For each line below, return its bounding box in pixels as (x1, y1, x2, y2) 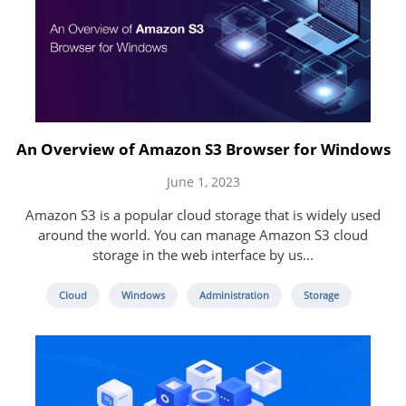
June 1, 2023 (166, 173, 240, 191)
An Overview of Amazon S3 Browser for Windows (15, 139, 391, 160)
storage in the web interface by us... (92, 246, 314, 265)
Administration (198, 288, 269, 303)
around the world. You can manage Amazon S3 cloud (38, 226, 368, 245)
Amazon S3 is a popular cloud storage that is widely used (25, 206, 381, 225)
